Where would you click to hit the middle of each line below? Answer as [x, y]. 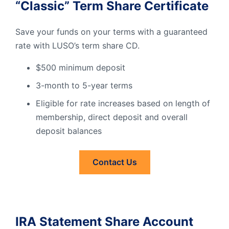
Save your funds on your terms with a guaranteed [111, 31]
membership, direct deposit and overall [112, 117]
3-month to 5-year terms [84, 85]
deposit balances [69, 131]
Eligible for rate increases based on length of [123, 103]
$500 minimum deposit [81, 67]
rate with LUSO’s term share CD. [77, 45]
